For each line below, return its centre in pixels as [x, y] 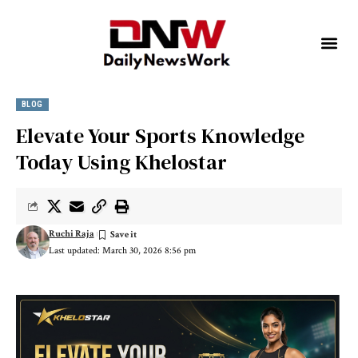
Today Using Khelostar [121, 163]
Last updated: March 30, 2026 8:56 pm [122, 251]
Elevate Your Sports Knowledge [160, 136]
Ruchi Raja [71, 233]
